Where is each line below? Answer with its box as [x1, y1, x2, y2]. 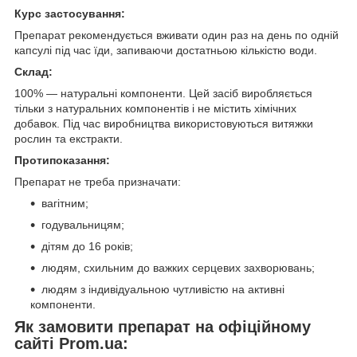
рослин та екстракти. [14, 131, 123, 145]
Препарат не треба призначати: [14, 175, 181, 188]
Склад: [14, 65, 53, 78]
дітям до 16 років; [41, 239, 133, 253]
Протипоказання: [14, 153, 110, 167]
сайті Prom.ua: [14, 334, 128, 352]
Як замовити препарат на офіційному [14, 317, 311, 335]
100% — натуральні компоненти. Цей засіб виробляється [14, 86, 312, 100]
